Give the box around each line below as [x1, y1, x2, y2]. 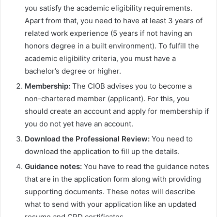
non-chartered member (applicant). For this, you [25, 93, 189, 103]
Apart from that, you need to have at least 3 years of [25, 15, 202, 25]
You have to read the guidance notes [84, 161, 209, 171]
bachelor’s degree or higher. [25, 66, 121, 76]
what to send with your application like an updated [25, 199, 196, 209]
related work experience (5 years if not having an [25, 28, 192, 38]
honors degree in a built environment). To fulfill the [25, 41, 199, 50]
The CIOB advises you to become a [72, 81, 192, 91]
